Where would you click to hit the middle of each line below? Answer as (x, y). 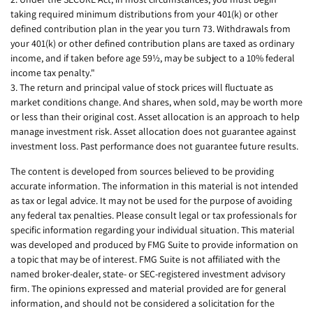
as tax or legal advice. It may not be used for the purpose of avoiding (151, 200)
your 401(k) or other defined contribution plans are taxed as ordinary (152, 43)
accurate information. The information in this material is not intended (154, 185)
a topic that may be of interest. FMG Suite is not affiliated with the (145, 259)
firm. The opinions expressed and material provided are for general (148, 288)
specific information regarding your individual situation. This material (153, 230)
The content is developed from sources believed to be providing (142, 171)
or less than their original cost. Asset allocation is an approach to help (155, 116)
